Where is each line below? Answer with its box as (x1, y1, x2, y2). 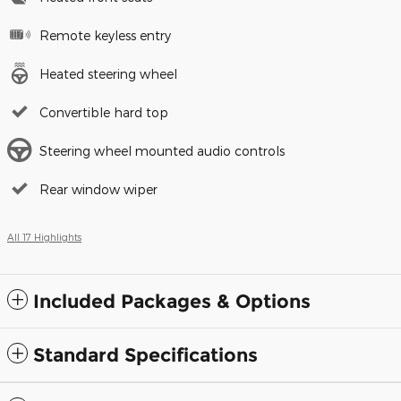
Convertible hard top (39, 104, 168, 120)
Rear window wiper (39, 181, 158, 197)
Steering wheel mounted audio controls (39, 142, 285, 158)
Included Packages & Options (33, 289, 311, 312)
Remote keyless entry (39, 27, 171, 43)
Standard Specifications (33, 343, 258, 366)
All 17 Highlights (7, 230, 81, 243)
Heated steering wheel (39, 65, 177, 81)
